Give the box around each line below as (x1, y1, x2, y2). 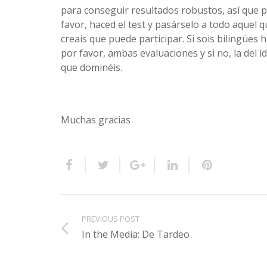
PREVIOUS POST (82, 213, 139, 224)
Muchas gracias (61, 113, 131, 126)
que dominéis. (61, 61, 122, 74)
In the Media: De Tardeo (82, 228, 190, 241)
